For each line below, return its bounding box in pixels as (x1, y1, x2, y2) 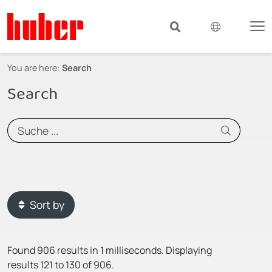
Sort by (29, 197, 64, 212)
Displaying (166, 243, 212, 257)
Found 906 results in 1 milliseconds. (7, 243, 166, 257)
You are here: (7, 61, 59, 73)
